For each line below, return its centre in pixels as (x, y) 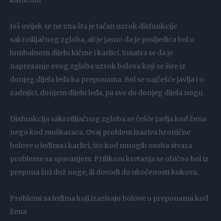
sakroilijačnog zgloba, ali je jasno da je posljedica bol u (102, 40)
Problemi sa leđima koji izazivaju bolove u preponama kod (109, 199)
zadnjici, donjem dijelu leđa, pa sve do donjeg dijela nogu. (107, 93)
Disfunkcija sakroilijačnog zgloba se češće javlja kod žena (108, 119)
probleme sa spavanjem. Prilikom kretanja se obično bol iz (109, 159)
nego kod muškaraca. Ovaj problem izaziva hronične (100, 132)
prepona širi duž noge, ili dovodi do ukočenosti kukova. (104, 172)
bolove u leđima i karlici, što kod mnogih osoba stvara (101, 146)
